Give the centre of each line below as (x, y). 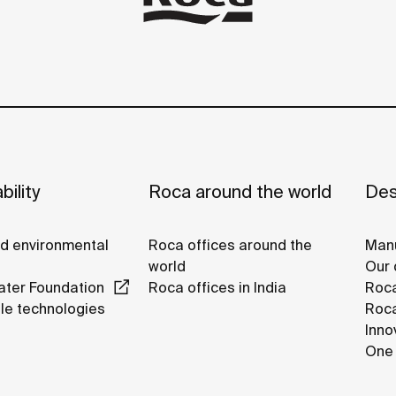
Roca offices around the (230, 245)
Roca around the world (240, 192)
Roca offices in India (217, 288)
